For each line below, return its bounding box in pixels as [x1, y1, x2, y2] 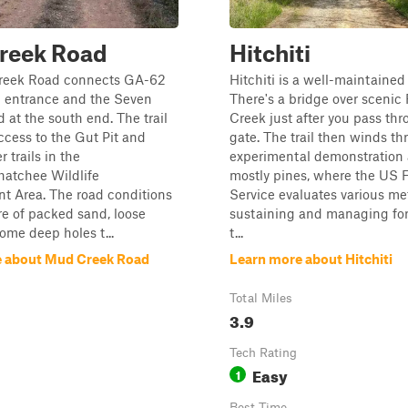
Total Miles [229, 291, 292, 305]
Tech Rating [229, 345, 297, 360]
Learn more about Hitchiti [229, 250, 393, 267]
